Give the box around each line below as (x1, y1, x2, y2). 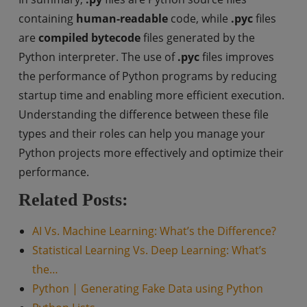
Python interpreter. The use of (18, 49, 177, 64)
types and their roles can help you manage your (18, 126, 265, 141)
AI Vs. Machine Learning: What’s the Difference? (32, 223, 276, 238)
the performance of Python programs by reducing (18, 69, 277, 84)
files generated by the (140, 30, 255, 45)
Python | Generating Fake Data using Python (32, 281, 263, 296)
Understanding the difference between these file (18, 107, 269, 122)
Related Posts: (18, 190, 128, 210)
